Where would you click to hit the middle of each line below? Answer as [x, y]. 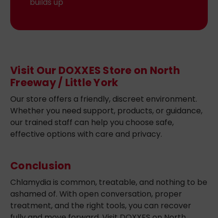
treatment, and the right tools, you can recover [101, 205]
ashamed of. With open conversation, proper [96, 194]
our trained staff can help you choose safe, [92, 122]
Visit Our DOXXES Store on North [95, 70]
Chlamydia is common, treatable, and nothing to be [109, 182]
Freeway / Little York [64, 82]
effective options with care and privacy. [86, 134]
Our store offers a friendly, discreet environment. [104, 99]
